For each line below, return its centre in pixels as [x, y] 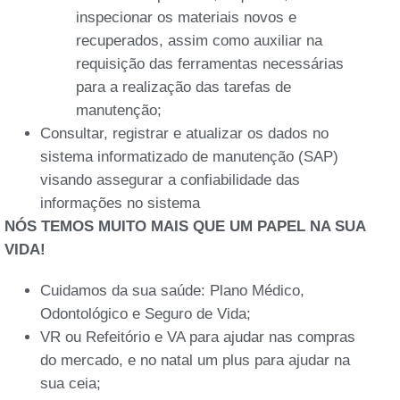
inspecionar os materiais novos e [186, 17]
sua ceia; [71, 383]
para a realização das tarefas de [183, 87]
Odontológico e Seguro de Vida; [146, 313]
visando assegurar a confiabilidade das [170, 179]
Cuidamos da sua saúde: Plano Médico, [172, 290]
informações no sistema [120, 203]
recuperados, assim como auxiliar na [199, 40]
